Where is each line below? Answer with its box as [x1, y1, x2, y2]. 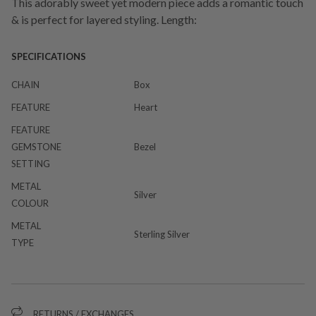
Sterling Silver [134, 228, 190, 240]
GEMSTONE [11, 140, 61, 152]
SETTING [11, 157, 50, 169]
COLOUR [11, 197, 49, 209]
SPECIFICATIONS [11, 50, 86, 62]
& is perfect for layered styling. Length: [11, 12, 197, 26]
